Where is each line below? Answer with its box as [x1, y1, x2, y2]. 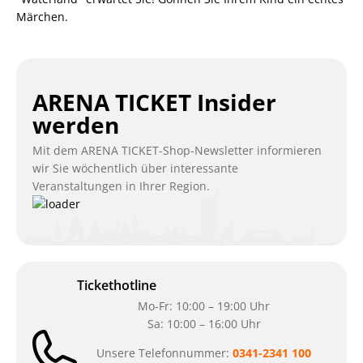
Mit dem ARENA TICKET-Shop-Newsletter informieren [32, 142, 322, 158]
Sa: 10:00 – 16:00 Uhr [147, 315, 261, 331]
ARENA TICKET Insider [32, 86, 276, 117]
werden [32, 109, 119, 140]
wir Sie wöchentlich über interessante [32, 160, 238, 176]
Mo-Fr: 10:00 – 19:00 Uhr [138, 297, 270, 314]
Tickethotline [77, 275, 156, 294]
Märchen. [16, 8, 68, 24]
